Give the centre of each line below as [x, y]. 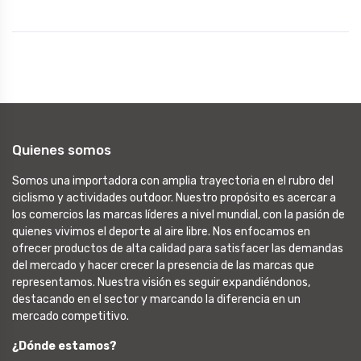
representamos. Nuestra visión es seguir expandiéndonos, [161, 282]
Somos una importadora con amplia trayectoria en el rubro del [173, 181]
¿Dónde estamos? [64, 346]
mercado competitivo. [71, 316]
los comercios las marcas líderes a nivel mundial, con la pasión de [178, 215]
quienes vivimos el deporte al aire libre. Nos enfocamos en [161, 232]
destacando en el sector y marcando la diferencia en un [156, 299]
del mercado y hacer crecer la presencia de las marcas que [163, 266]
